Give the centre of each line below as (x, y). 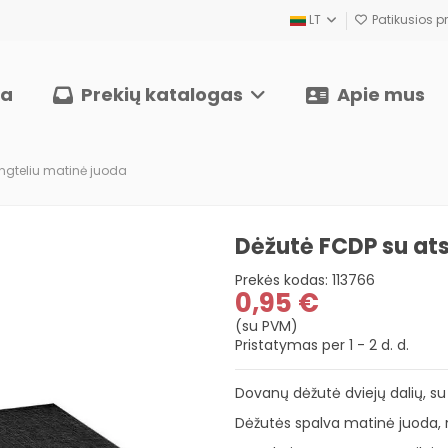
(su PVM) (266, 325)
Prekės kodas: (281, 279)
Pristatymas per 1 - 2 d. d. (321, 344)
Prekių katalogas (161, 94)
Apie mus (378, 94)
